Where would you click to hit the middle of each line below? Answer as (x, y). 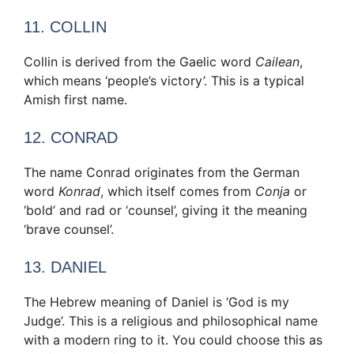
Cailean (277, 61)
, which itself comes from (178, 191)
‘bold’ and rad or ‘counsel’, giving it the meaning (166, 210)
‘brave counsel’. (69, 229)
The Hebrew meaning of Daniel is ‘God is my (156, 301)
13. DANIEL (65, 267)
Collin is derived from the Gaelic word (139, 61)
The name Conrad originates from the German (162, 172)
